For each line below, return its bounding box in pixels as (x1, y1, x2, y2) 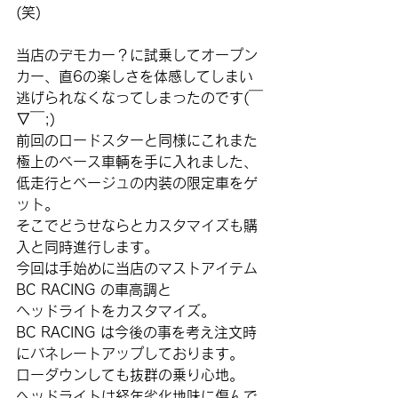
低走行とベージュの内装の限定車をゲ (16, 176, 258, 190)
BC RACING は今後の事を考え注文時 (16, 325, 257, 339)
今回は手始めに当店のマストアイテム (16, 261, 258, 275)
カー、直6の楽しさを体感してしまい (16, 69, 253, 84)
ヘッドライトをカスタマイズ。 (16, 304, 215, 318)
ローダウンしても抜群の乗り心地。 (16, 368, 243, 382)
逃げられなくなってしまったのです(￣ (16, 91, 263, 105)
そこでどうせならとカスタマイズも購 (16, 219, 258, 233)
